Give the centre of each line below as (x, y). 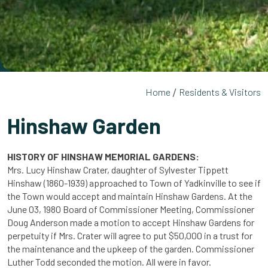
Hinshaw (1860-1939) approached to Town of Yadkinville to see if (134, 182)
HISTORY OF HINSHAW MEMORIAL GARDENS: (103, 156)
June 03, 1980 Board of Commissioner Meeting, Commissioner (131, 209)
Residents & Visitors (220, 92)
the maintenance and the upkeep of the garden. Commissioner (131, 248)
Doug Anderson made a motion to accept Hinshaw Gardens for (131, 222)
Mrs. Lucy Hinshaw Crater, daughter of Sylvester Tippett (118, 169)
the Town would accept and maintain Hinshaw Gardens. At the (130, 196)
